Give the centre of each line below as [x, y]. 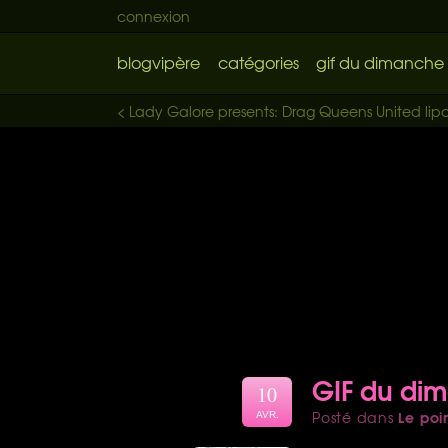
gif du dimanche [380, 62]
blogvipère [158, 62]
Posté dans [355, 416]
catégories [258, 62]
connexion [153, 16]
